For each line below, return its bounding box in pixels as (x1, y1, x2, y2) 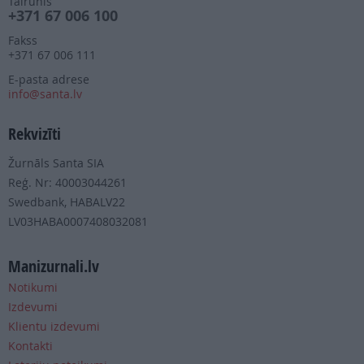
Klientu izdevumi (8, 318, 100, 335)
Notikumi (8, 279, 58, 296)
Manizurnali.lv (8, 255, 99, 278)
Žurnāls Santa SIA (8, 155, 104, 171)
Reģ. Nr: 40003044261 (8, 175, 127, 191)
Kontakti (8, 338, 53, 354)
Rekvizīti (8, 123, 61, 145)
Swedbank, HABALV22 (8, 194, 125, 210)
